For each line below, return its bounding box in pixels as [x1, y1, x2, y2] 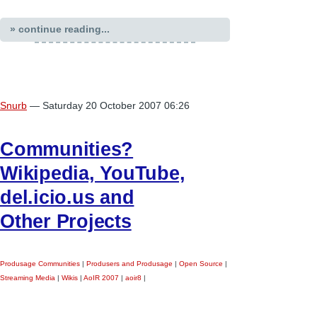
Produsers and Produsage [86, 260, 173, 268]
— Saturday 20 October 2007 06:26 [30, 100, 190, 112]
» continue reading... [9, 23, 110, 35]
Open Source [179, 260, 223, 268]
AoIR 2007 [83, 274, 119, 282]
